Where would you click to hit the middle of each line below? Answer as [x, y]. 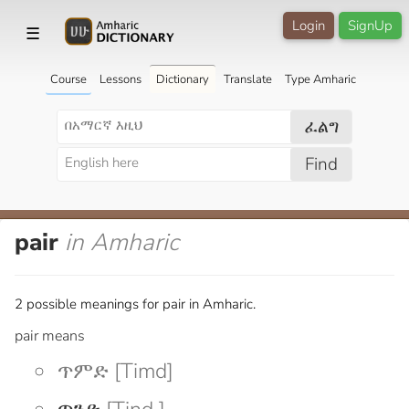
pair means [50, 336]
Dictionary [182, 79]
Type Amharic [320, 79]
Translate [247, 79]
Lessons [120, 79]
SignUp [370, 26]
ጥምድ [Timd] [115, 371]
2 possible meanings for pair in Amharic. [135, 304]
